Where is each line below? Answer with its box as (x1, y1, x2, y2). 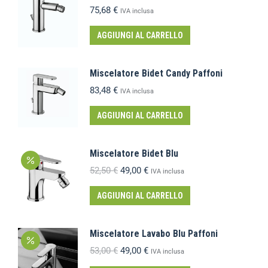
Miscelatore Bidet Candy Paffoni (90, 67, 223, 79)
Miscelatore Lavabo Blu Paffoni (90, 227, 218, 239)
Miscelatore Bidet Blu (90, 147, 178, 159)
